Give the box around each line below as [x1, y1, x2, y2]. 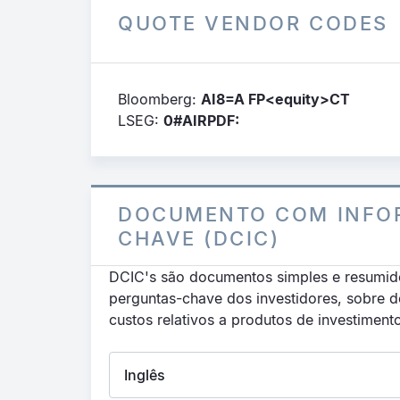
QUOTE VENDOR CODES [118, 12, 388, 35]
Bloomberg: [118, 90, 201, 108]
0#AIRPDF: [163, 112, 239, 129]
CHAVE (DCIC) [118, 226, 280, 250]
